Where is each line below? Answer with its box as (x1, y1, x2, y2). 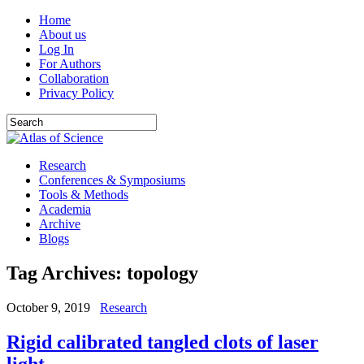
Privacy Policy (39, 86, 114, 100)
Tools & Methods (39, 188, 128, 201)
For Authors (39, 57, 101, 71)
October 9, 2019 (6, 300, 90, 314)
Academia (39, 202, 91, 216)
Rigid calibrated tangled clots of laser (6, 331, 318, 353)
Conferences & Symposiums (39, 173, 185, 187)
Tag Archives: (6, 262, 127, 284)
